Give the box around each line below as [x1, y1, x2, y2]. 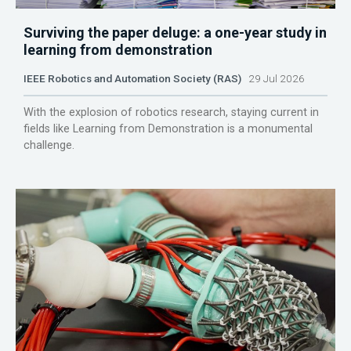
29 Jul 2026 [241, 72, 305, 85]
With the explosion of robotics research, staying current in [24, 106, 319, 120]
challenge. [24, 139, 74, 153]
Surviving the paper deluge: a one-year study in [24, 24, 327, 42]
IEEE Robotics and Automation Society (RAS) [24, 72, 241, 85]
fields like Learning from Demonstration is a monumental [24, 122, 313, 136]
